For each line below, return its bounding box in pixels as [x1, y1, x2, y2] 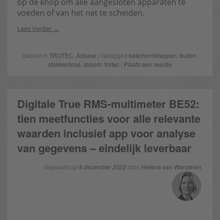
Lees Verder [17, 24, 52, 33]
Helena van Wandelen [141, 163, 201, 171]
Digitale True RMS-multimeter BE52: [17, 96, 199, 111]
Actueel [76, 51, 96, 59]
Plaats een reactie [124, 60, 172, 68]
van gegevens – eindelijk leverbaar [17, 140, 192, 156]
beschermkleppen [129, 51, 177, 59]
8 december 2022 [79, 163, 126, 171]
